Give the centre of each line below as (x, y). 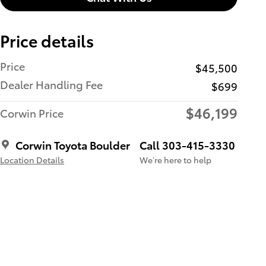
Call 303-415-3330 (187, 144)
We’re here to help (175, 159)
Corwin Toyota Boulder (73, 144)
